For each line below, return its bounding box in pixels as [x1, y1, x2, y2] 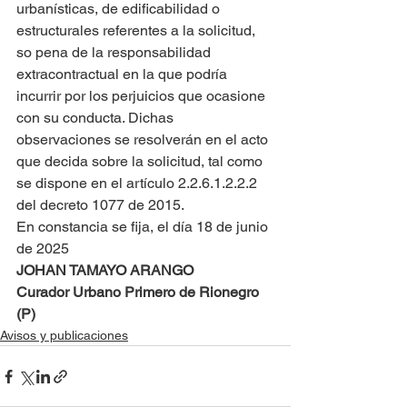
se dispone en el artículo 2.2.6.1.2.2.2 [16, 174, 261, 192]
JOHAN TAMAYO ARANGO [16, 262, 194, 279]
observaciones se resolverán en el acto [16, 131, 272, 148]
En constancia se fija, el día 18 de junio [16, 218, 272, 235]
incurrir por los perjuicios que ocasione [16, 87, 269, 104]
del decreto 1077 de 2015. [16, 196, 184, 213]
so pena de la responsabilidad [16, 44, 214, 61]
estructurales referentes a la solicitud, [16, 22, 259, 39]
